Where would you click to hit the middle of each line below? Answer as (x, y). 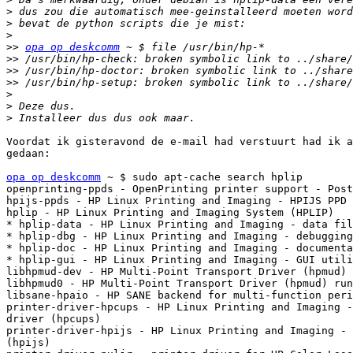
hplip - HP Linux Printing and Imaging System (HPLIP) (170, 213)
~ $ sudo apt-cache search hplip (202, 177)
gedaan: (28, 154)
